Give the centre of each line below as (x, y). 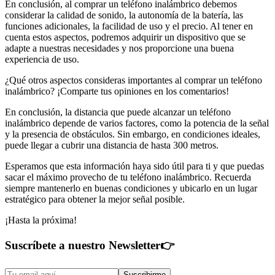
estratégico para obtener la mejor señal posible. (95, 199)
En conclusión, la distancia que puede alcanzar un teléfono (118, 112)
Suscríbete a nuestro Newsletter (83, 246)
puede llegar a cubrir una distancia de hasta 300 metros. (112, 145)
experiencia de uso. (42, 59)
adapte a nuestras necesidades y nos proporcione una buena (119, 48)
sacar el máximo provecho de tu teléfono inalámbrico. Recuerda (128, 177)
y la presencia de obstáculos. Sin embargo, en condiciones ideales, (133, 134)
